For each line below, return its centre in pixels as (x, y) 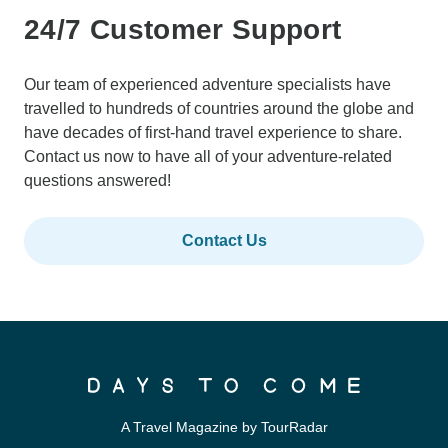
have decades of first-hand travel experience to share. (213, 133)
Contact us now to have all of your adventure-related (208, 157)
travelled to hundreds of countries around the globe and (219, 109)
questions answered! (97, 181)
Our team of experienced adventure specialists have (207, 85)
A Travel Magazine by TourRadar (224, 427)
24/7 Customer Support (183, 30)
